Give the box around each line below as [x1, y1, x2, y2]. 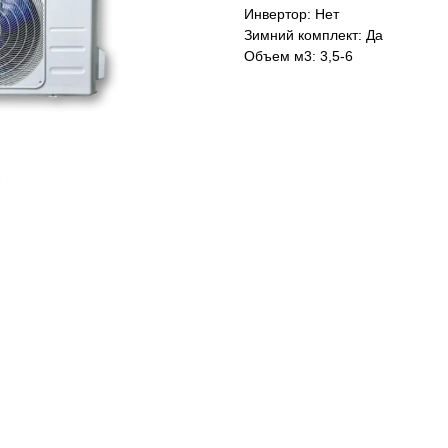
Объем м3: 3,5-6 [244, 48, 353, 65]
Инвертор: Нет [244, 6, 339, 23]
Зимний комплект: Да [244, 27, 383, 44]
